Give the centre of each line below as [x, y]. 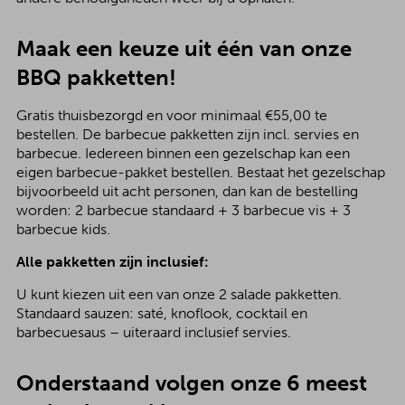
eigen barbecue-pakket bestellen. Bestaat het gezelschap [200, 172]
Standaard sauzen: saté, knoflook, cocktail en [161, 313]
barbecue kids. [63, 229]
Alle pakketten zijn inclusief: [112, 262]
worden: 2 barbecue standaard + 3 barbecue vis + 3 [183, 210]
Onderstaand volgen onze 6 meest [191, 383]
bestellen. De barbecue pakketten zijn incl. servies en [187, 134]
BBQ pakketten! [96, 77]
